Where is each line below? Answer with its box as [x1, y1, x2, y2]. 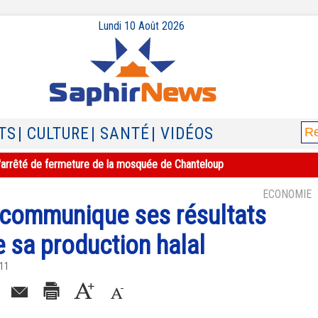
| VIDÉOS [151, 124, 214, 143]
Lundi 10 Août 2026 [98, 19, 185, 33]
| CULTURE [18, 124, 89, 143]
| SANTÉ [91, 124, 150, 143]
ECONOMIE [263, 187, 312, 201]
